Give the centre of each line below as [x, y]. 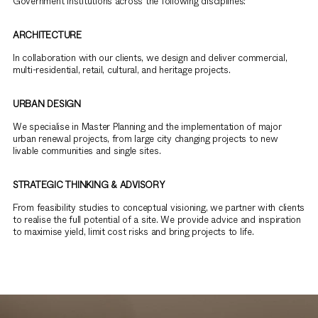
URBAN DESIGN [47, 104]
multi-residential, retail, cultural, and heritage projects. [122, 70]
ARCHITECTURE [47, 35]
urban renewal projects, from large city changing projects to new [146, 138]
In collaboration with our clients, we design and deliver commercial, [150, 57]
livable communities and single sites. [87, 150]
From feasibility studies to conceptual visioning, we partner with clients [159, 207]
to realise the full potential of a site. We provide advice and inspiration [157, 219]
